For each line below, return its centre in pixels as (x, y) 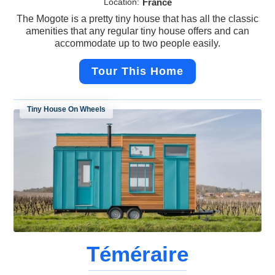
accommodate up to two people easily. (137, 44)
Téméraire (137, 254)
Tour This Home (137, 72)
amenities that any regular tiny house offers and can (137, 31)
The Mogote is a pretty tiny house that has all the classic (137, 19)
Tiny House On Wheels (67, 110)
